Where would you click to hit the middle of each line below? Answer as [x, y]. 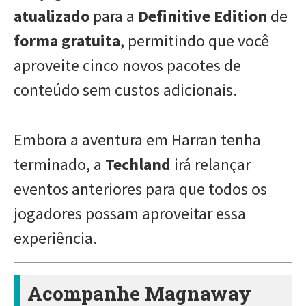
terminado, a [59, 164]
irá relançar [212, 164]
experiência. [55, 238]
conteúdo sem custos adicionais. [125, 89]
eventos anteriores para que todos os [140, 189]
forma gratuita [67, 40]
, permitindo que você [195, 40]
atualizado [52, 16]
